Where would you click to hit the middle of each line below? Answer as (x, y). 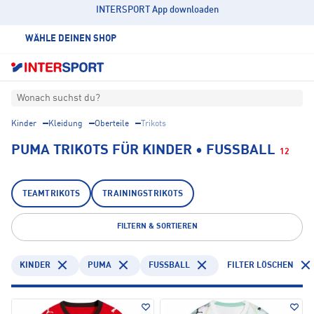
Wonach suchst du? (59, 98)
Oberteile (112, 124)
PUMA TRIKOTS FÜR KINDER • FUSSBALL (139, 151)
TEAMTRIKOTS (52, 194)
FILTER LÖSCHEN (260, 265)
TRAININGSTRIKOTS (143, 194)
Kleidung (66, 124)
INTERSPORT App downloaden (157, 10)
